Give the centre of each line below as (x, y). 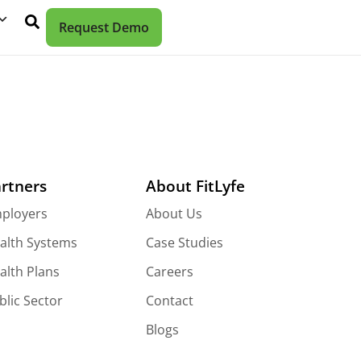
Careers (170, 271)
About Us (174, 213)
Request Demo (104, 27)
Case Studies (185, 242)
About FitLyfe (196, 185)
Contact (170, 300)
